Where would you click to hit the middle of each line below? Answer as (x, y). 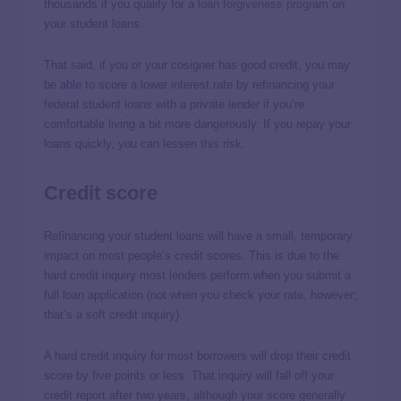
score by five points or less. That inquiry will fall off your (189, 375)
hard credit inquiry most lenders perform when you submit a (197, 275)
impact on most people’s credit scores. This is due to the (192, 256)
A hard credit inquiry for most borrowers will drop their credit (197, 356)
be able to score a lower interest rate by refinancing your (189, 85)
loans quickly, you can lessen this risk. (146, 144)
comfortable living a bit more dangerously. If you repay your (197, 124)
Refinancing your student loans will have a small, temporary (198, 236)
